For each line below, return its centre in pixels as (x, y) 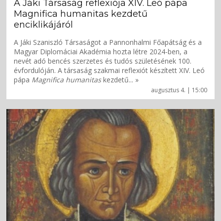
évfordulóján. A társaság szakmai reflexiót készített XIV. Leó (110, 71)
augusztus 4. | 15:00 (179, 90)
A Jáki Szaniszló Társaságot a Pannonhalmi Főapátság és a (108, 42)
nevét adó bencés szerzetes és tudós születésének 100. (103, 61)
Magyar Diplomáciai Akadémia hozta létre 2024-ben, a (101, 52)
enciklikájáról (44, 25)
